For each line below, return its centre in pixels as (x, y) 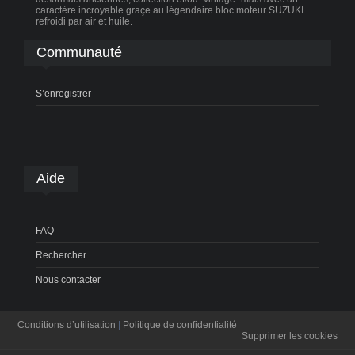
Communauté (80, 52)
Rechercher (61, 255)
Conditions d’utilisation (67, 324)
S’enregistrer (64, 93)
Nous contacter (69, 279)
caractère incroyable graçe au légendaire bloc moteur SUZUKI (170, 10)
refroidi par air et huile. (84, 21)
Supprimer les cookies (289, 336)
